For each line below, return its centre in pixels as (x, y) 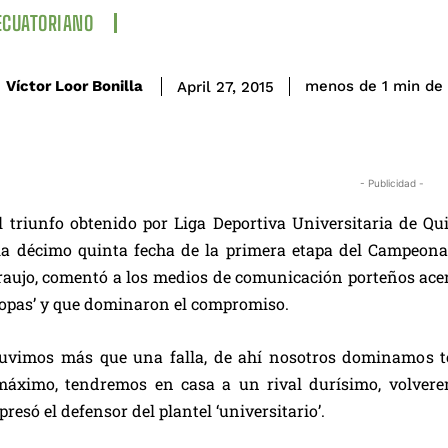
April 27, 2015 (225, 86)
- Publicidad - (392, 182)
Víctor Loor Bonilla (74, 86)
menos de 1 (346, 86)
